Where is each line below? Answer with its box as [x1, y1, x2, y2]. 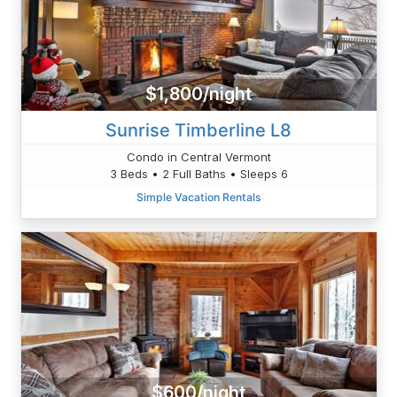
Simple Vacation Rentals [136, 190, 261, 204]
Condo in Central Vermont [126, 149, 271, 164]
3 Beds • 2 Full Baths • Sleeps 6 [109, 166, 288, 181]
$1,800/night [145, 83, 252, 105]
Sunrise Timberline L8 [105, 119, 292, 141]
